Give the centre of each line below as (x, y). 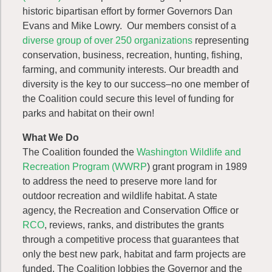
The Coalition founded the (78, 152)
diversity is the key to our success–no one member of (136, 84)
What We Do (51, 138)
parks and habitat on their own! (88, 113)
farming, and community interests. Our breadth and (131, 70)
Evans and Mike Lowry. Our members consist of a (129, 26)
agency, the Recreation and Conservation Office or (131, 210)
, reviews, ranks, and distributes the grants (134, 225)
